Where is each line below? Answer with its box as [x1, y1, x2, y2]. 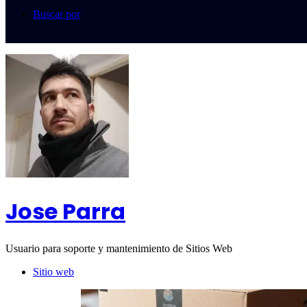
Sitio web [33, 266, 74, 278]
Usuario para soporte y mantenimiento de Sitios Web [5, 243, 232, 255]
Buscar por [33, 8, 80, 21]
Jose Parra [5, 195, 125, 227]
